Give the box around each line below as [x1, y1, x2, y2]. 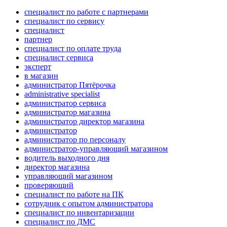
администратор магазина [24, 108, 110, 117]
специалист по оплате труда [24, 44, 121, 53]
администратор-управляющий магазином [24, 144, 168, 154]
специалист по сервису [24, 17, 104, 26]
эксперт [24, 62, 51, 71]
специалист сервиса [24, 53, 93, 62]
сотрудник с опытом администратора [24, 199, 153, 208]
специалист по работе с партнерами [24, 8, 148, 17]
